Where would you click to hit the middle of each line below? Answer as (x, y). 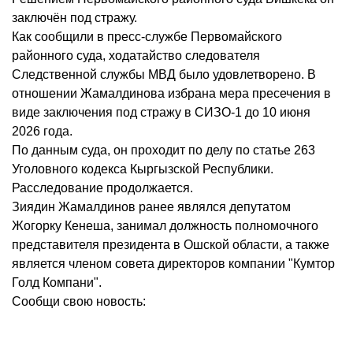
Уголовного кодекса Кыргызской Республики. (143, 169)
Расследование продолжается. (102, 188)
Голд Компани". (57, 283)
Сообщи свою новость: (79, 302)
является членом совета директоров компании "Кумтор (173, 264)
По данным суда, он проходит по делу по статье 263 (163, 150)
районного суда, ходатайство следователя (136, 56)
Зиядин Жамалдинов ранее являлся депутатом (151, 207)
